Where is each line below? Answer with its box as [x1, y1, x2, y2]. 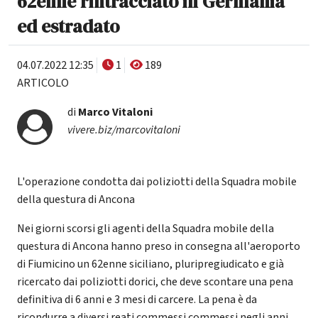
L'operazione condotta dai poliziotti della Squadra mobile [17, 173, 297, 190]
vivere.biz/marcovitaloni [67, 121, 180, 138]
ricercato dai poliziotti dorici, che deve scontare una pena [17, 273, 293, 290]
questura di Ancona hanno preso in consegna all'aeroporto [17, 238, 300, 254]
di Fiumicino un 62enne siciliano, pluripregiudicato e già [17, 256, 284, 272]
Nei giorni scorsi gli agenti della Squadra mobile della [17, 220, 274, 236]
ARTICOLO [17, 75, 69, 91]
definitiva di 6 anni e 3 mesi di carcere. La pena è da [17, 291, 257, 307]
